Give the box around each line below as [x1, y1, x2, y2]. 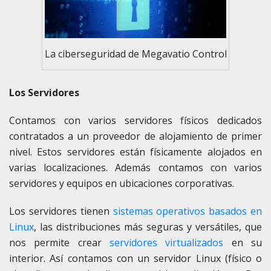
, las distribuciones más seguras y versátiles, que [34, 220, 262, 233]
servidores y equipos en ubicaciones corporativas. [9, 176, 234, 190]
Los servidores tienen [9, 204, 113, 218]
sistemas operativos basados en [113, 204, 262, 218]
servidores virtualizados [101, 235, 224, 249]
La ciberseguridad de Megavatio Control [44, 47, 227, 60]
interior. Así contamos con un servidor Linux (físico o [9, 251, 262, 265]
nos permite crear [9, 235, 102, 249]
